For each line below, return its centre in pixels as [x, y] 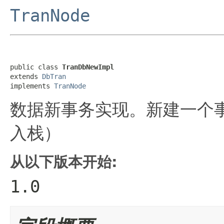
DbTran [54, 76]
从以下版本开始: [64, 162]
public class [36, 67]
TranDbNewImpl [88, 67]
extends [26, 76]
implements [32, 86]
